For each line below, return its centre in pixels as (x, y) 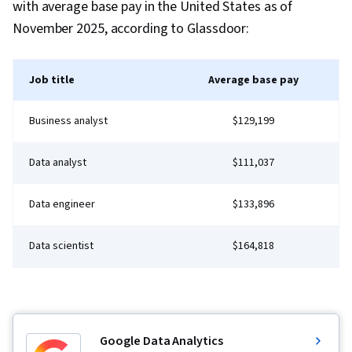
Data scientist (61, 246)
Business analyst (68, 121)
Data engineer (62, 205)
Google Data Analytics (161, 341)
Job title (52, 81)
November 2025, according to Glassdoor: (131, 29)
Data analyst (58, 163)
